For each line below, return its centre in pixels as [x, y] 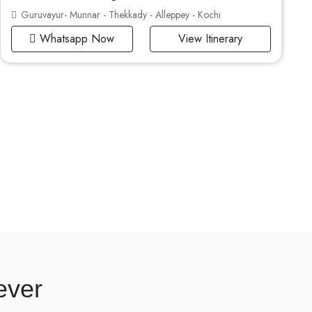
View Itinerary [210, 39]
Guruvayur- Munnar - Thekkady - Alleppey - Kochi [120, 15]
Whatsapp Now [76, 39]
